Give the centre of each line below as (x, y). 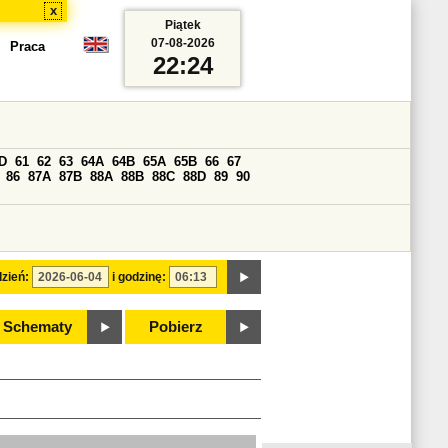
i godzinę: (139, 277)
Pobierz (176, 327)
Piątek (182, 25)
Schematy (37, 327)
